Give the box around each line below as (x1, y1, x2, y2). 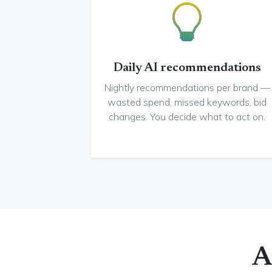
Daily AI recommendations (113, 62, 261, 74)
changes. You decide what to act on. (109, 110, 265, 123)
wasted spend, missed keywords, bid (107, 96, 267, 108)
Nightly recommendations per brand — (104, 81, 270, 93)
